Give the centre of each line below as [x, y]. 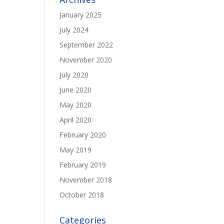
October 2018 [82, 195]
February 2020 [83, 135]
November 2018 [86, 180]
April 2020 [76, 120]
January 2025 [81, 15]
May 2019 [76, 150]
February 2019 [83, 165]
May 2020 [76, 105]
